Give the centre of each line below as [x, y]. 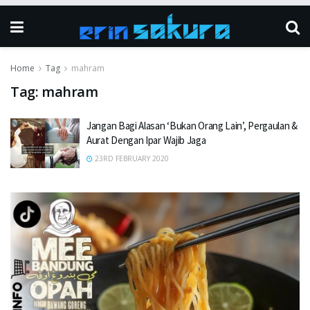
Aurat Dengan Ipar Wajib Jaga [146, 140]
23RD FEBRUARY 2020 [131, 158]
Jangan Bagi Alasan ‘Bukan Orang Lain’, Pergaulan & [192, 126]
